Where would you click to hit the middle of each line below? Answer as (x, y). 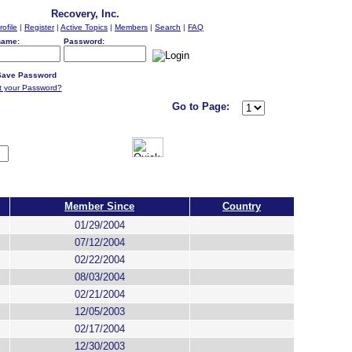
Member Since (99, 206)
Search (168, 27)
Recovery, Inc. (85, 14)
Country (242, 206)
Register (39, 27)
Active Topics (84, 27)
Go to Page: (200, 106)
